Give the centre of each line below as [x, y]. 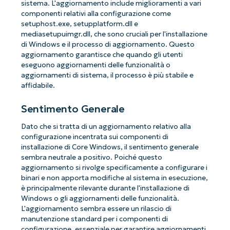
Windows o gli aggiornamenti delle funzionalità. [100, 198]
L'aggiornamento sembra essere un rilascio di [96, 208]
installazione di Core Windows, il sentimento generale [110, 147]
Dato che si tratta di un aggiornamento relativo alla [106, 126]
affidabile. [38, 85]
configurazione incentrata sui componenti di [94, 137]
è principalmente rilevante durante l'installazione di [105, 188]
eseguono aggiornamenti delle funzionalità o [95, 65]
